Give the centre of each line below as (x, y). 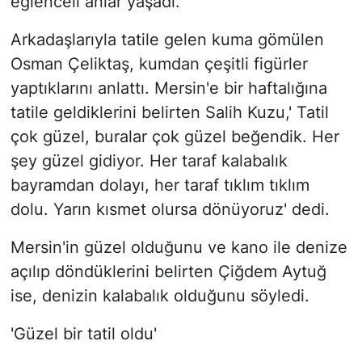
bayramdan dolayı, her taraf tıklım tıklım (160, 185)
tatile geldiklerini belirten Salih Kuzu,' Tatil (169, 113)
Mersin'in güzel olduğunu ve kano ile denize (179, 248)
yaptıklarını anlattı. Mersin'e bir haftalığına (168, 88)
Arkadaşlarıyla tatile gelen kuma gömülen (167, 40)
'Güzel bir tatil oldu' (83, 334)
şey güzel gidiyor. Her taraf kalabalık (149, 161)
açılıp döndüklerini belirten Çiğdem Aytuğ (168, 272)
